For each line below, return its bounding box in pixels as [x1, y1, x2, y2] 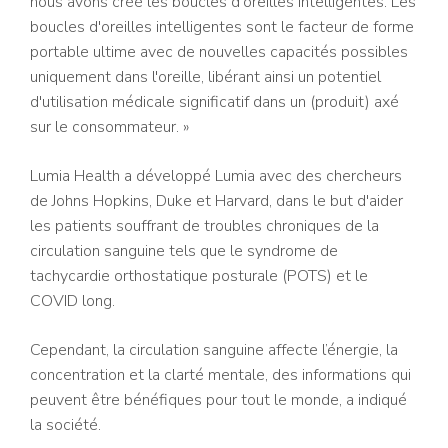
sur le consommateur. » [30, 116, 189, 138]
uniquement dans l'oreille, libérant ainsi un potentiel [30, 66, 381, 88]
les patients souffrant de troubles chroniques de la [30, 215, 379, 237]
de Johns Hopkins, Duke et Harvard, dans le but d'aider [30, 190, 403, 212]
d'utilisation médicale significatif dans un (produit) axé [30, 91, 399, 113]
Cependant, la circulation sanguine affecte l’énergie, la [30, 339, 398, 361]
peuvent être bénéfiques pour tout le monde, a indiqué [30, 389, 407, 411]
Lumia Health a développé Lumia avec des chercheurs [30, 165, 402, 187]
